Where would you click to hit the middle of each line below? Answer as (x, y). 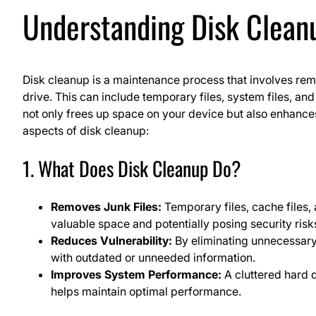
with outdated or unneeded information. (153, 257)
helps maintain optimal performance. (146, 291)
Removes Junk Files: (106, 206)
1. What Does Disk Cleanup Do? (132, 168)
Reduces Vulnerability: (111, 240)
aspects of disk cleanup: (86, 130)
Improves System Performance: (136, 274)
